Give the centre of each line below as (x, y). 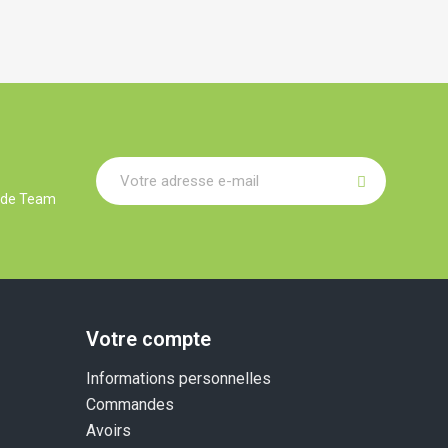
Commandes (130, 404)
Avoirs (108, 430)
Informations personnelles (178, 378)
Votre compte (148, 338)
